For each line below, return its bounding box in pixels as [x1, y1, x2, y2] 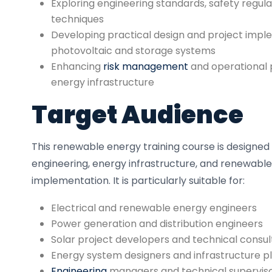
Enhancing [51, 59, 103, 73]
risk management [103, 59, 188, 73]
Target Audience [32, 98, 243, 132]
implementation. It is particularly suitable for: [32, 174, 245, 188]
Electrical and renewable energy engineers [51, 201, 257, 215]
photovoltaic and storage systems [51, 44, 216, 58]
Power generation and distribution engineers [51, 217, 263, 231]
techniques [51, 12, 104, 26]
